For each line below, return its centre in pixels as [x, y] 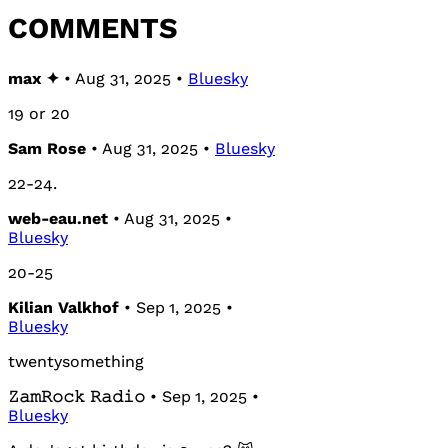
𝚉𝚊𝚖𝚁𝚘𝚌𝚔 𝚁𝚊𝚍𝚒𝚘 [76, 396]
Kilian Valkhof [63, 307]
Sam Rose [47, 148]
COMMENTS [93, 27]
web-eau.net [58, 218]
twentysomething [76, 361]
